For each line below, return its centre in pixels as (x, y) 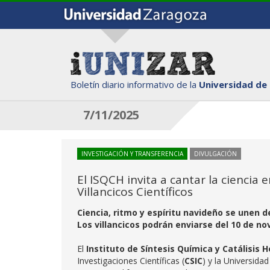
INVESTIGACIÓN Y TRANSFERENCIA (132, 154)
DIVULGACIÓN (215, 154)
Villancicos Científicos (135, 192)
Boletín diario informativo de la (135, 84)
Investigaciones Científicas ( (131, 261)
